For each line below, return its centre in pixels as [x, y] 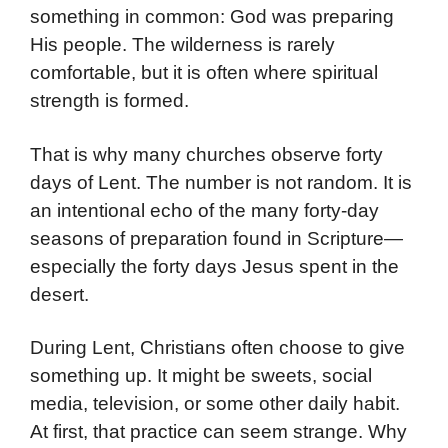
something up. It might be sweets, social [201, 376]
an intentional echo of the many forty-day [204, 210]
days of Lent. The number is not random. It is [221, 182]
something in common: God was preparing [212, 17]
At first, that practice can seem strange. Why [218, 432]
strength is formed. [109, 101]
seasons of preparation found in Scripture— [216, 238]
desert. [59, 294]
